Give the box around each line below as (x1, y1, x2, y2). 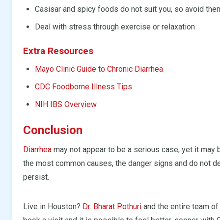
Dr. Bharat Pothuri (82, 201, 141, 211)
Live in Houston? (23, 201, 82, 211)
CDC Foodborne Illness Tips (35, 82, 132, 91)
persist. (23, 172, 49, 182)
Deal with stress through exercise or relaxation (35, 22, 195, 31)
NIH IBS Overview (35, 99, 97, 109)
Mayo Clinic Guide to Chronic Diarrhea (35, 64, 163, 74)
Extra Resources (23, 45, 93, 56)
